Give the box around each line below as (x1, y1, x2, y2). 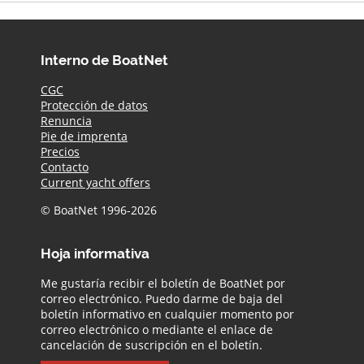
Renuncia (41, 113, 92, 129)
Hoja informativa (41, 242, 149, 262)
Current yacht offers (41, 175, 150, 191)
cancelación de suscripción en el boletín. (41, 336, 262, 353)
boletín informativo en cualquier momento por (41, 305, 294, 322)
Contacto (41, 159, 89, 175)
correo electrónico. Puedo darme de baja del (41, 290, 283, 306)
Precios (41, 144, 80, 160)
